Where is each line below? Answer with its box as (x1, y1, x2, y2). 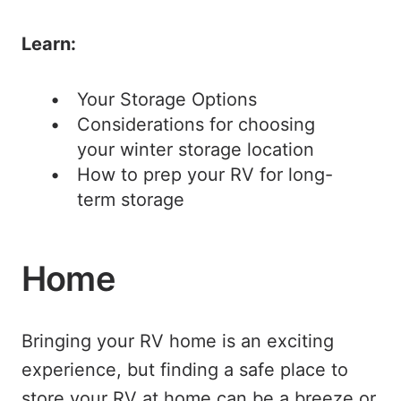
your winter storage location (77, 139, 314, 160)
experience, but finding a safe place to (21, 359, 348, 380)
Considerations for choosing (77, 114, 315, 135)
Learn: (21, 33, 76, 55)
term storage (77, 189, 184, 210)
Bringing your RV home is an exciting (21, 330, 334, 352)
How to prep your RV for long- (77, 164, 333, 185)
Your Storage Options (77, 89, 257, 110)
